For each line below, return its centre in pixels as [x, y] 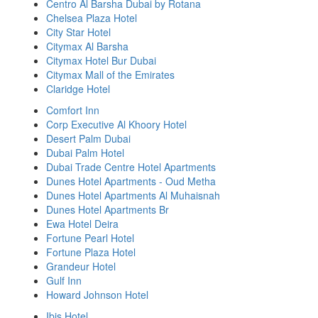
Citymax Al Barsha [87, 46]
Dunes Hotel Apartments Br [108, 209]
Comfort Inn [73, 110]
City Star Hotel [78, 32]
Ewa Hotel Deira [82, 224]
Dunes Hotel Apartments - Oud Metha [131, 181]
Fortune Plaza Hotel [91, 252]
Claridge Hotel [78, 89]
